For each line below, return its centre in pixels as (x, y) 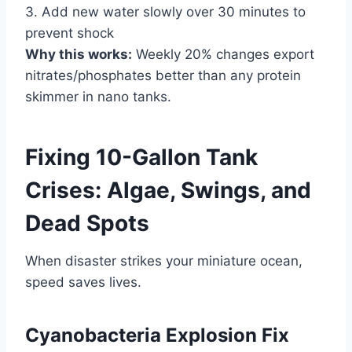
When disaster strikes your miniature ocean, (164, 260)
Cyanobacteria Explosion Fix (157, 335)
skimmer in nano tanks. (98, 96)
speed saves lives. (83, 282)
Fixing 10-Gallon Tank (141, 157)
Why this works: (79, 54)
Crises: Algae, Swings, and (168, 190)
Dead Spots (87, 223)
